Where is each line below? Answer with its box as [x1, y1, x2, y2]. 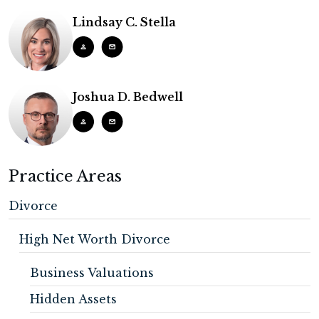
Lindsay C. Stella [73, 15, 176, 29]
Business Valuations [30, 266, 154, 280]
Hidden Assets [30, 292, 117, 306]
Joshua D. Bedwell [73, 90, 183, 104]
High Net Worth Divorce [19, 232, 170, 246]
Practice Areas [9, 167, 122, 186]
